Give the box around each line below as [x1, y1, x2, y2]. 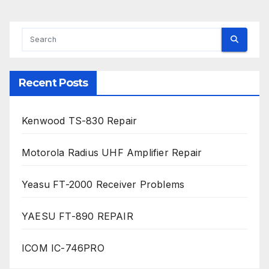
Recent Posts [19, 76, 88, 89]
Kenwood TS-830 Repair [22, 114, 138, 127]
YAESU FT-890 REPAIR [22, 210, 133, 222]
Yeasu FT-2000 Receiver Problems [22, 178, 185, 190]
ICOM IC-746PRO [22, 241, 104, 254]
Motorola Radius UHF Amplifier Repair [22, 146, 202, 159]
